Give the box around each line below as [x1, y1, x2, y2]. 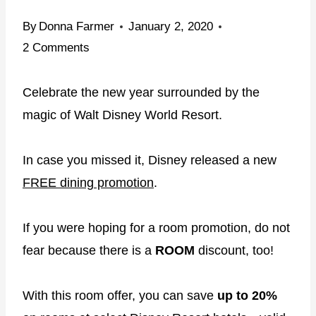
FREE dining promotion [23, 175, 154, 190]
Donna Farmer [39, 19, 115, 33]
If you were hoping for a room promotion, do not [23, 220, 290, 235]
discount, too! [195, 243, 274, 257]
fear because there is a [23, 243, 155, 257]
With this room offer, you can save [23, 288, 217, 303]
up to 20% [217, 288, 277, 303]
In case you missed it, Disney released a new [23, 152, 276, 167]
